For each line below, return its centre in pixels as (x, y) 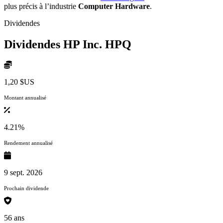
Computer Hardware (114, 6)
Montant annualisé (25, 98)
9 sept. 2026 (23, 173)
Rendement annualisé (28, 143)
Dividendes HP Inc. (55, 44)
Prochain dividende (26, 188)
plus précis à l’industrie (41, 6)
